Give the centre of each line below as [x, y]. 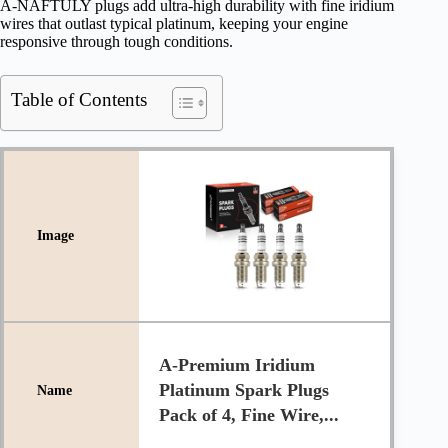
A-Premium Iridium [236, 365]
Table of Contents [79, 100]
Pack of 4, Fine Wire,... [248, 415]
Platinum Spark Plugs [243, 390]
